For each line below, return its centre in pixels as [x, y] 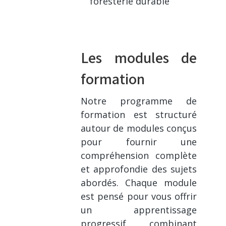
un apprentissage [139, 210]
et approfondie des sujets [139, 169]
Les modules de [139, 57]
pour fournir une [139, 142]
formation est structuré [139, 114]
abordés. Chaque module [139, 182]
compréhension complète [139, 155]
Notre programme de [139, 101]
